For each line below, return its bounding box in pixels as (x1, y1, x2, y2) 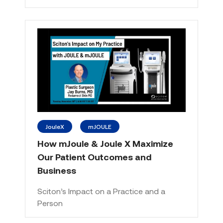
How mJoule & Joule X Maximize (37, 137, 173, 149)
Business (37, 164, 76, 176)
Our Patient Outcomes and (37, 151, 151, 162)
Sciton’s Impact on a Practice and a (37, 186, 165, 196)
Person (37, 198, 63, 208)
